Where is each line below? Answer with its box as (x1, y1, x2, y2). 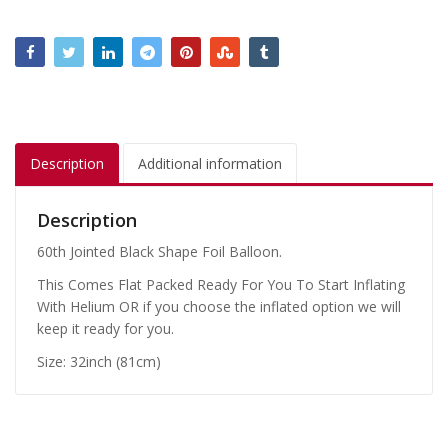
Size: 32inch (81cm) (37, 351, 161, 371)
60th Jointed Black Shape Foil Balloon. (37, 241, 282, 261)
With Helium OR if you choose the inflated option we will (37, 296, 401, 316)
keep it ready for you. (37, 318, 174, 338)
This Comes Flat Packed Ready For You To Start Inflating (37, 274, 405, 294)
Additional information (138, 154, 282, 174)
